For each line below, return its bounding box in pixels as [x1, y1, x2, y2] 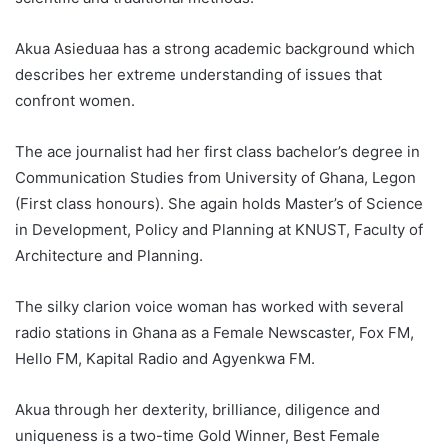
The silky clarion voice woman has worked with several [15, 296, 404, 316]
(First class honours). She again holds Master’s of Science [15, 193, 423, 213]
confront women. [15, 90, 135, 110]
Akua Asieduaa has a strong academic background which [15, 38, 415, 58]
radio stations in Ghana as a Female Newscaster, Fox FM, [15, 322, 414, 342]
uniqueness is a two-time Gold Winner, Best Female [15, 425, 380, 445]
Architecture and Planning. [15, 245, 203, 265]
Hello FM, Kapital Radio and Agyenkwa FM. [15, 348, 315, 368]
